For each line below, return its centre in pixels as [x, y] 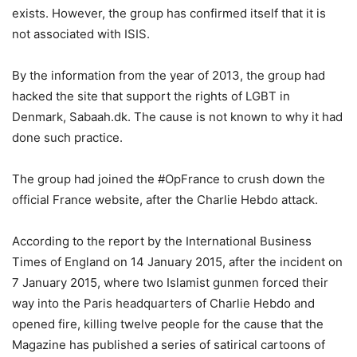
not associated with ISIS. [81, 34]
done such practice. [67, 138]
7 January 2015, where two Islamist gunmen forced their [170, 283]
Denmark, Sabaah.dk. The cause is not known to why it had [177, 117]
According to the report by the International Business [162, 241]
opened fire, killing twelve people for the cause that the [168, 324]
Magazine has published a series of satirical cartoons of [169, 345]
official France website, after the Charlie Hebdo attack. [165, 200]
